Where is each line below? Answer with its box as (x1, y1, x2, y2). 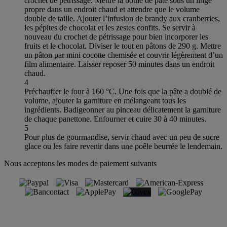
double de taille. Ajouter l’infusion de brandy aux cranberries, (24, 14, 220, 23)
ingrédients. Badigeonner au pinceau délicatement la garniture (24, 105, 221, 114)
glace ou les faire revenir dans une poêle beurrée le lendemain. (24, 141, 222, 150)
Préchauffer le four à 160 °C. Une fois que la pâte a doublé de (24, 87, 221, 96)
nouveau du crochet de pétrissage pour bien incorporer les (24, 32, 208, 41)
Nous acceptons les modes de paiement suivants (4, 159, 157, 168)
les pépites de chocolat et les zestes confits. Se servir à (24, 23, 196, 32)
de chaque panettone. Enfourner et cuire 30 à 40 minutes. (24, 114, 206, 123)
